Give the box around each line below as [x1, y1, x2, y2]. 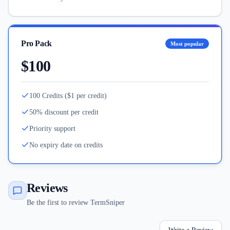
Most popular [170, 41, 204, 47]
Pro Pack [21, 39, 52, 48]
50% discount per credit [29, 108, 99, 116]
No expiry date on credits [29, 141, 103, 149]
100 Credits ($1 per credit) [29, 92, 107, 100]
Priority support [29, 125, 75, 132]
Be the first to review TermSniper [27, 199, 125, 206]
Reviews [27, 181, 68, 195]
